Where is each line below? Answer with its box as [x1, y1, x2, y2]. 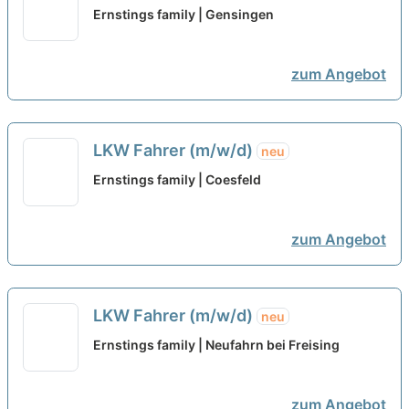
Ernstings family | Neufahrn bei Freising [92, 337, 340, 353]
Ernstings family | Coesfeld [92, 172, 261, 188]
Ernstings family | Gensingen [92, 6, 274, 23]
